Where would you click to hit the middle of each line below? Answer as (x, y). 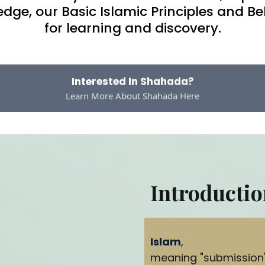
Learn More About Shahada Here (132, 85)
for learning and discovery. (132, 28)
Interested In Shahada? (132, 71)
